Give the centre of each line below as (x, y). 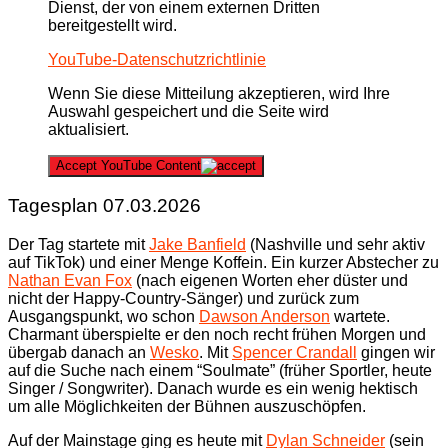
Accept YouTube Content (128, 165)
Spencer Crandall (294, 353)
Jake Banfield (197, 245)
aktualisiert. (88, 129)
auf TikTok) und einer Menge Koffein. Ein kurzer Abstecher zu (223, 263)
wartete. (360, 317)
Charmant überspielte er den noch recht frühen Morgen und (217, 335)
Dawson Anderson (264, 317)
